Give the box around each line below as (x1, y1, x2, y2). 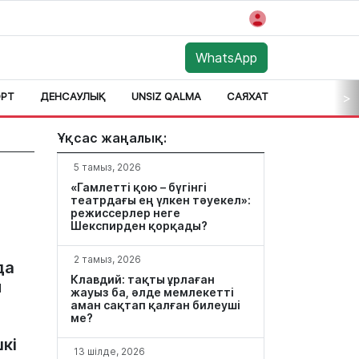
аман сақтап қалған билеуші (71, 298, 240, 312)
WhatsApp (196, 50, 257, 66)
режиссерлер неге (71, 206, 180, 220)
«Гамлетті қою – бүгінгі (71, 180, 207, 194)
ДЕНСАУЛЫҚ (40, 90, 106, 103)
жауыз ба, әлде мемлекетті (71, 285, 234, 299)
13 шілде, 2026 (74, 345, 145, 357)
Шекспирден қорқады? (71, 219, 208, 232)
